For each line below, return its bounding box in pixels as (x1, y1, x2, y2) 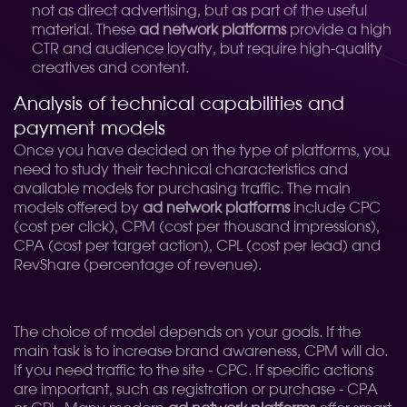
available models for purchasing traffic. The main (14, 182, 351, 196)
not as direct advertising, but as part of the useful (32, 4, 367, 18)
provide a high (286, 23, 392, 37)
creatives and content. (32, 61, 189, 75)
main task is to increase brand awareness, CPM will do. (14, 344, 388, 359)
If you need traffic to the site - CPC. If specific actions (14, 363, 373, 378)
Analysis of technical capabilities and (14, 95, 344, 114)
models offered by (14, 201, 143, 215)
